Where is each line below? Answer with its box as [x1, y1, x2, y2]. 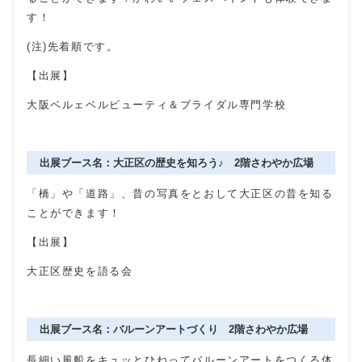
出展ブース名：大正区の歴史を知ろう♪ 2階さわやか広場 [40, 157, 314, 170]
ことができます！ [27, 207, 121, 220]
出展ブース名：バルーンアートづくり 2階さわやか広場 [40, 323, 308, 336]
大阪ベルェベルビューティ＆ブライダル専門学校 [27, 99, 287, 112]
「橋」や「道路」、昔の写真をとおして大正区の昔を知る [27, 187, 334, 200]
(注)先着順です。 [27, 40, 119, 53]
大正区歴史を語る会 [27, 265, 133, 278]
